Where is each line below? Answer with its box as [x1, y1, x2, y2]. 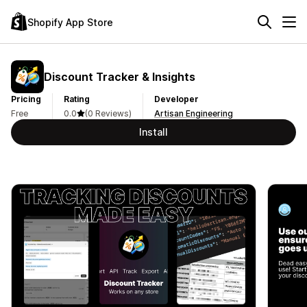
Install [139, 126, 168, 138]
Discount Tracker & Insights [44, 69, 195, 84]
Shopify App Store [27, 16, 113, 28]
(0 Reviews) [85, 108, 132, 119]
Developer [154, 94, 199, 104]
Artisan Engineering [154, 108, 233, 119]
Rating [64, 94, 90, 104]
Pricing [11, 94, 41, 104]
